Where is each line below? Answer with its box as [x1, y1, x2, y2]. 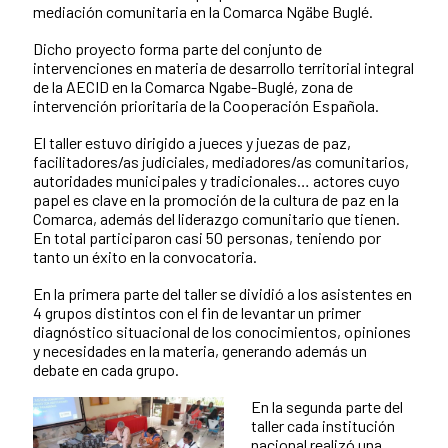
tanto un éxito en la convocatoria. [33, 247, 257, 267]
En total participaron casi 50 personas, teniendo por [33, 228, 381, 248]
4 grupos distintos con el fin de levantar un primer [33, 303, 361, 323]
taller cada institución [251, 416, 395, 436]
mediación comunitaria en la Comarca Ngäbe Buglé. [33, 2, 373, 22]
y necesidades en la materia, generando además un [33, 341, 367, 361]
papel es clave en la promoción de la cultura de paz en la [33, 190, 399, 210]
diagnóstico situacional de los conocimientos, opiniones [33, 322, 411, 342]
